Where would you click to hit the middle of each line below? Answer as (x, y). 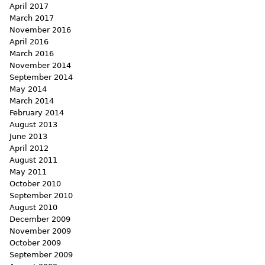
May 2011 (28, 172)
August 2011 (33, 160)
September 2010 (41, 195)
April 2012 (29, 148)
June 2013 (28, 136)
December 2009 (40, 219)
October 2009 (35, 243)
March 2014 (32, 101)
